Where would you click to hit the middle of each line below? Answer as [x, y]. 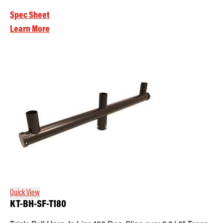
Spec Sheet [30, 15]
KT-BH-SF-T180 [38, 205]
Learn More [30, 29]
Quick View [25, 193]
